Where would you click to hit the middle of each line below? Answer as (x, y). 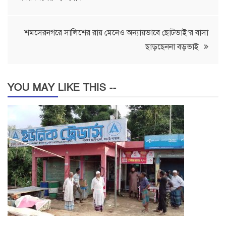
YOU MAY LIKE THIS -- (62, 88)
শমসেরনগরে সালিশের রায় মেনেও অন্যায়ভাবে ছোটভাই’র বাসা (116, 33)
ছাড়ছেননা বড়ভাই (172, 47)
